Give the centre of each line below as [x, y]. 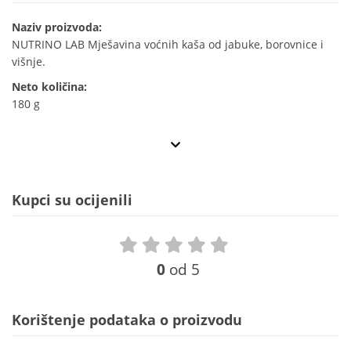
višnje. [29, 62]
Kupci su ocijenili [72, 200]
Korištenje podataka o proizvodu [127, 320]
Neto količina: [49, 87]
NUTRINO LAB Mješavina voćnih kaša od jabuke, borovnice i [168, 45]
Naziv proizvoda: [57, 27]
